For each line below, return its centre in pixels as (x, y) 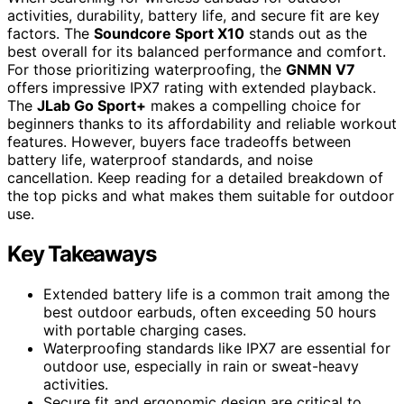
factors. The (50, 33)
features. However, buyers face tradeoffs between (179, 141)
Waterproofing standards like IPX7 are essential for (217, 348)
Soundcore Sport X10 (169, 33)
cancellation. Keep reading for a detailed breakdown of (195, 177)
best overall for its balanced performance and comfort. (197, 51)
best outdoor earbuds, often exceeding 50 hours (210, 312)
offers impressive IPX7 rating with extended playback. (192, 87)
